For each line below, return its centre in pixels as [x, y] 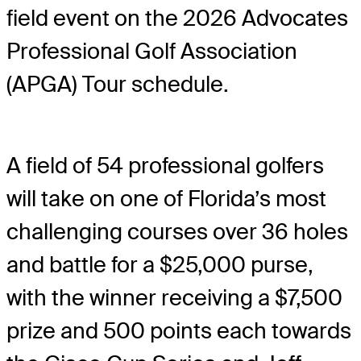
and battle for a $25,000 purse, [160, 264]
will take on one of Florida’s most [166, 198]
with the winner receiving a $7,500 [174, 297]
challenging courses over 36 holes [177, 231]
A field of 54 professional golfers [165, 165]
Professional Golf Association [152, 52]
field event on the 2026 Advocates [177, 19]
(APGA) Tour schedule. [118, 85]
